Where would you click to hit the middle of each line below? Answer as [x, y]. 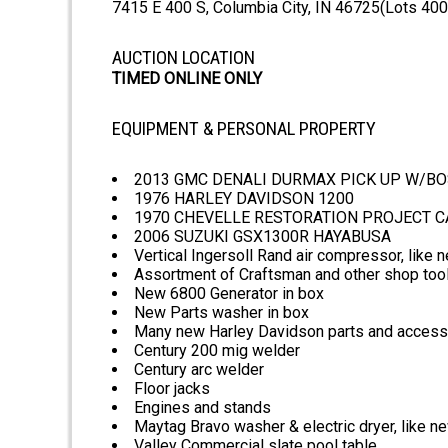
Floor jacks [172, 389]
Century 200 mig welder [217, 351]
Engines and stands [202, 408]
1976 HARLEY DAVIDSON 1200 [244, 199]
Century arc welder [199, 370]
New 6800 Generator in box [229, 294]
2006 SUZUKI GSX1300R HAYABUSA [262, 237]
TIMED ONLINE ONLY [187, 79]
